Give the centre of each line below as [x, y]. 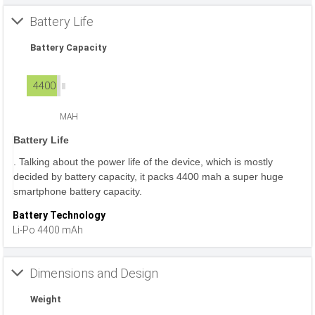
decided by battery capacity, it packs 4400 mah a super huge [148, 176]
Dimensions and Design [94, 273]
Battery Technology [59, 215]
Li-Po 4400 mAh [48, 230]
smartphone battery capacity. [78, 191]
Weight [46, 299]
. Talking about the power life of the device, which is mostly [143, 162]
